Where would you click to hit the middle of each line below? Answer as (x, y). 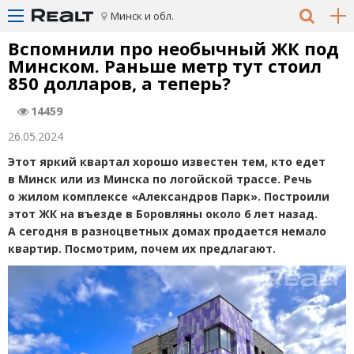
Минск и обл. (142, 16)
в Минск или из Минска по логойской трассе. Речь (160, 179)
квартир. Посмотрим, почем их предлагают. (142, 249)
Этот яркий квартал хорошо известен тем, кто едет (167, 162)
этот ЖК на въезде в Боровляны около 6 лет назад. (163, 214)
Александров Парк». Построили (234, 196)
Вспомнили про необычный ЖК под (173, 48)
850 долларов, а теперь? (119, 83)
